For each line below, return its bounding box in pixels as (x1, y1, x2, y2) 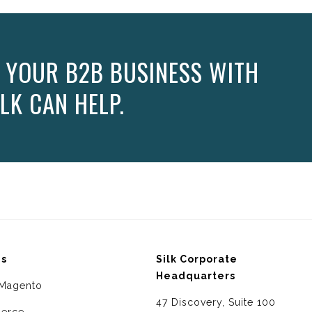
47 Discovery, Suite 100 (156, 297, 276, 309)
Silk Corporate (156, 253, 237, 265)
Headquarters (156, 270, 235, 282)
